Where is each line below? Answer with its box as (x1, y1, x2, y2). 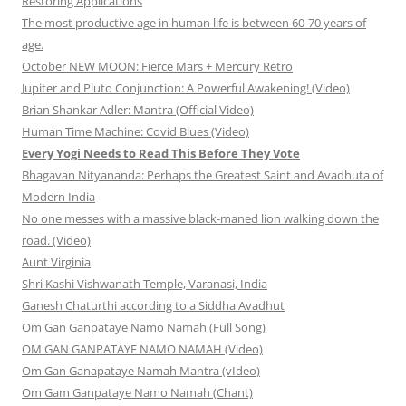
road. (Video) (22, 232, 91, 249)
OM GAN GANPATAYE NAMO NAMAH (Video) (22, 341, 263, 358)
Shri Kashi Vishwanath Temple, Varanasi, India (22, 275, 267, 293)
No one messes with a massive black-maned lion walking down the (22, 210, 379, 227)
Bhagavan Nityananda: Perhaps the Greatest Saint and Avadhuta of (22, 167, 383, 184)
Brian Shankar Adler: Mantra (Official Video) (22, 101, 254, 119)
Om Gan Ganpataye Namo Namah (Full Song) (22, 319, 266, 336)
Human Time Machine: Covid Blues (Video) (22, 123, 249, 140)
